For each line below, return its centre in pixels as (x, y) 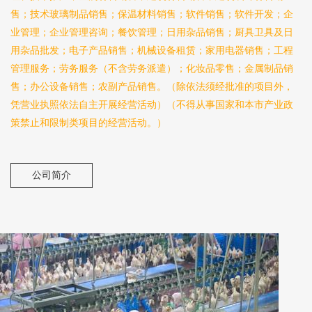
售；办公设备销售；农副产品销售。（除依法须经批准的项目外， (152, 86)
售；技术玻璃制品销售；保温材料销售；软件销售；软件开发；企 (152, 14)
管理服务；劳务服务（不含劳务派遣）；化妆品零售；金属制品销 (152, 68)
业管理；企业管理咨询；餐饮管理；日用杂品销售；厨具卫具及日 (152, 32)
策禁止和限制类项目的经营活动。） (88, 122)
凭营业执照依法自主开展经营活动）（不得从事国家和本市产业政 (152, 104)
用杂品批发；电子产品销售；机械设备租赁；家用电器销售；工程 (152, 50)
